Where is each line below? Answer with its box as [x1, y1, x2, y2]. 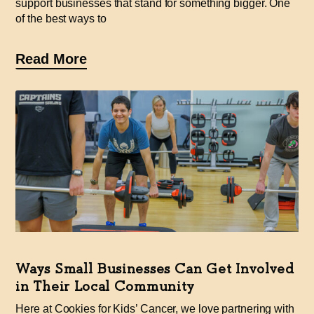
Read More [15, 50, 87, 67]
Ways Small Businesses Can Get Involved [15, 261, 294, 276]
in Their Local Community [15, 278, 196, 294]
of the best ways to [15, 12, 107, 25]
